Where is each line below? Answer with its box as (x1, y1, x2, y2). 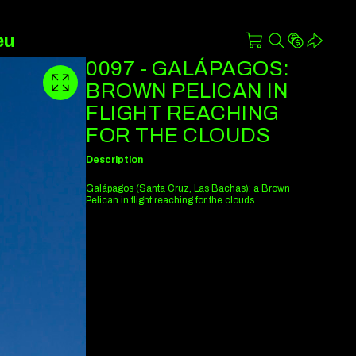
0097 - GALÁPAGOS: (86, 57, 290, 79)
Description (86, 153, 143, 165)
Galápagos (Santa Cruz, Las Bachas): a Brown (86, 182, 290, 194)
